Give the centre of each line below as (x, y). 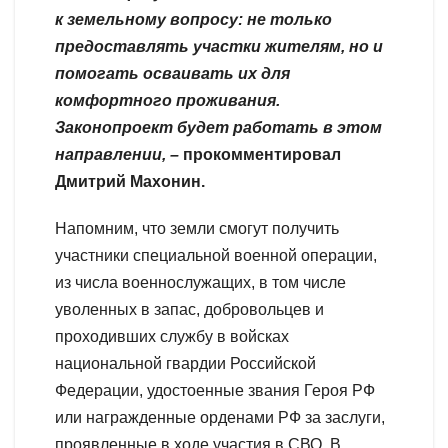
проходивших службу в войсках (172, 336)
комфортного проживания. (167, 100)
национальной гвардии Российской (185, 363)
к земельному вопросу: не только (193, 19)
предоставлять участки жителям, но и (219, 46)
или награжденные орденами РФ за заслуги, (220, 417)
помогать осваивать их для (172, 73)
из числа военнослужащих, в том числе (200, 282)
